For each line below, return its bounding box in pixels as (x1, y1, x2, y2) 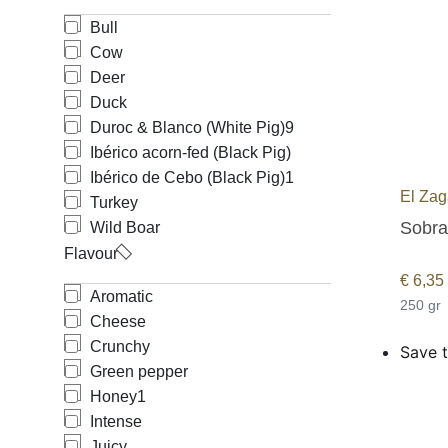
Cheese (90, 313, 146, 330)
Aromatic (90, 288, 153, 305)
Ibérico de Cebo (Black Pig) (90, 169, 285, 186)
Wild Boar (90, 219, 160, 236)
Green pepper (90, 363, 188, 380)
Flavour (64, 245, 118, 262)
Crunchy (90, 338, 150, 355)
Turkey (90, 194, 138, 211)
